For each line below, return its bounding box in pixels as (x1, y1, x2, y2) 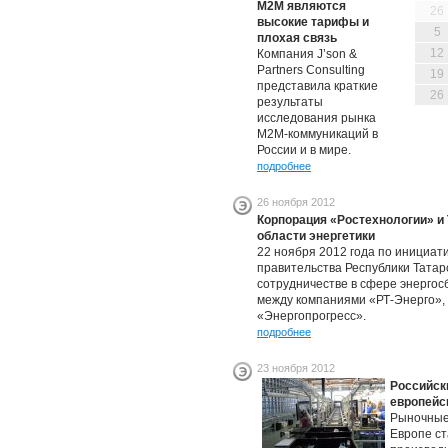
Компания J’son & (257, 47, 357, 61)
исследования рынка (257, 111, 376, 125)
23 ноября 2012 (257, 362, 335, 374)
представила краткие (257, 79, 378, 93)
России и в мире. (257, 143, 351, 157)
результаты (257, 95, 323, 109)
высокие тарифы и (257, 15, 369, 29)
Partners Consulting (257, 63, 365, 77)
